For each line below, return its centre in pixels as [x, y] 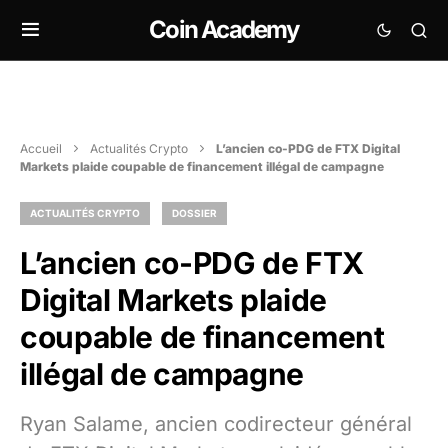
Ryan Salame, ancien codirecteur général [216, 424]
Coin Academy [224, 29]
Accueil [41, 148]
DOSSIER [194, 213]
